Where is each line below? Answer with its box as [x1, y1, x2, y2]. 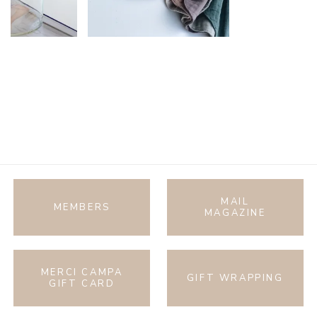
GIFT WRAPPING [186, 272, 284, 285]
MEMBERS [53, 201, 110, 214]
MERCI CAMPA [40, 266, 123, 279]
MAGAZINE [204, 207, 266, 220]
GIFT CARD [48, 277, 115, 291]
